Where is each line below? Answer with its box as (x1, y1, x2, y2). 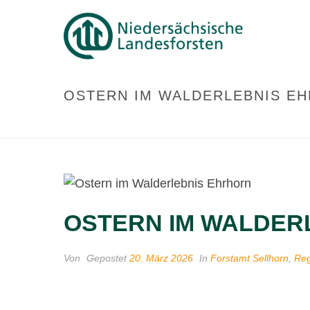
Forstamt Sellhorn (210, 252, 289, 264)
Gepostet (84, 252, 129, 264)
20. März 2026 (129, 252, 193, 264)
